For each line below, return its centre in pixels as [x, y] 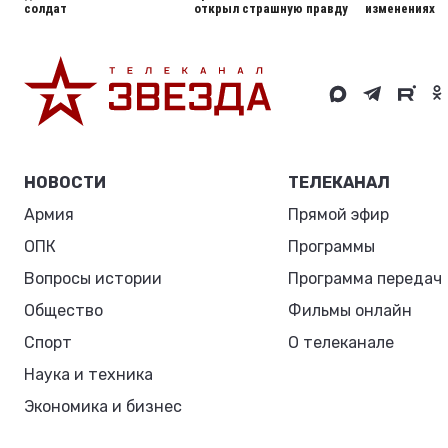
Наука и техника [88, 374]
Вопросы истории [93, 278]
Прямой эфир [339, 214]
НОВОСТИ [65, 182]
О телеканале [341, 342]
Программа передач [365, 278]
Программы [332, 246]
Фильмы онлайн [350, 310]
